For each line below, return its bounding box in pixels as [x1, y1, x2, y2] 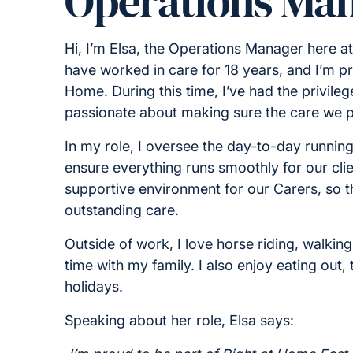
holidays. [65, 278, 124, 295]
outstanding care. [65, 202, 180, 218]
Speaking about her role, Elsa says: [65, 312, 299, 329]
